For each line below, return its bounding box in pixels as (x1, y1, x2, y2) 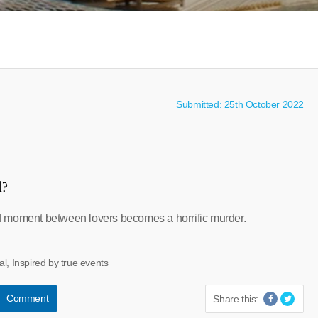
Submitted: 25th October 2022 (176, 99, 304, 110)
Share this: (213, 293, 258, 305)
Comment (6, 292, 49, 304)
